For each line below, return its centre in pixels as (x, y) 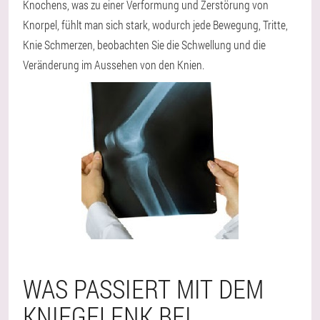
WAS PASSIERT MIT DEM (143, 289)
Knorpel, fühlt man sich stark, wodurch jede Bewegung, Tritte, (155, 25)
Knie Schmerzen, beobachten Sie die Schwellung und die (144, 45)
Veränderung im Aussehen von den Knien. (114, 65)
